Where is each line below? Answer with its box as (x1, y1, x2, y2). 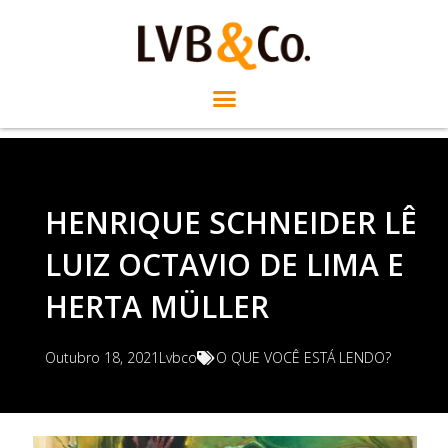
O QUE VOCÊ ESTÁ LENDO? (215, 348, 391, 368)
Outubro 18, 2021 (44, 348, 159, 368)
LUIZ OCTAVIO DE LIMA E (44, 244, 404, 286)
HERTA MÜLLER (44, 286, 269, 328)
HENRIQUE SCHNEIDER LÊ (44, 202, 417, 244)
